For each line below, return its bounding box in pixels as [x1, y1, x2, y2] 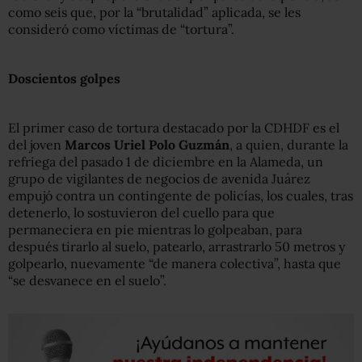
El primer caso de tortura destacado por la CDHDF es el [8, 120, 339, 136]
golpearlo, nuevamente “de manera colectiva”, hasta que [8, 255, 341, 271]
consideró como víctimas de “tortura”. [8, 21, 234, 37]
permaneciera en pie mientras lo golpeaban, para [8, 221, 302, 238]
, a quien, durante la [229, 137, 348, 153]
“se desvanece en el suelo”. [8, 272, 166, 288]
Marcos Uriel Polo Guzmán [65, 137, 229, 153]
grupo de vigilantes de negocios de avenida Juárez [8, 170, 310, 187]
